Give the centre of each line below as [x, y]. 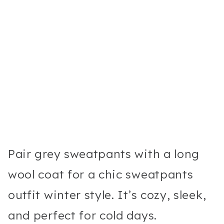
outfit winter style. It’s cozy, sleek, [107, 194]
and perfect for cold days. [82, 215]
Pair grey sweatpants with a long [104, 153]
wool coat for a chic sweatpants [101, 174]
